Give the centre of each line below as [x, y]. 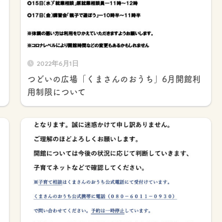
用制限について [56, 92]
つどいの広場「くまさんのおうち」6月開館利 [114, 79]
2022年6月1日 [57, 63]
